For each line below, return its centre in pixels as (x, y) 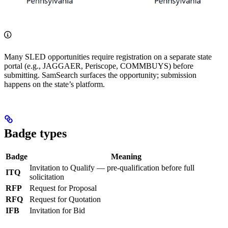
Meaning (126, 156)
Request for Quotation (65, 199)
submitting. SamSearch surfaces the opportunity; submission (100, 75)
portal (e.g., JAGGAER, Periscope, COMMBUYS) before (99, 66)
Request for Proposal (63, 188)
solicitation (47, 177)
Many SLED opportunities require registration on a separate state (108, 56)
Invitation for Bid (57, 210)
